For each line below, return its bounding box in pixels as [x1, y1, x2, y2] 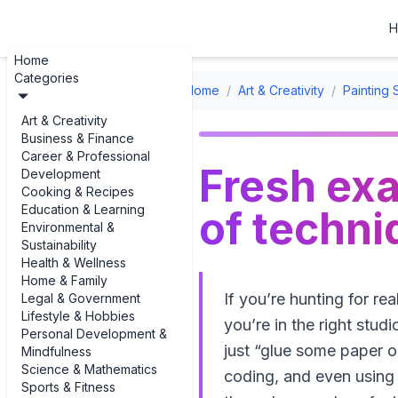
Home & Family [21, 273, 107, 288]
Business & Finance [21, 131, 134, 146]
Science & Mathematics [21, 362, 157, 377]
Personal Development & [21, 326, 167, 341]
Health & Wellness [21, 255, 126, 270]
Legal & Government [21, 291, 140, 306]
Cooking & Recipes [21, 184, 134, 199]
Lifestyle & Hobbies [21, 308, 135, 323]
